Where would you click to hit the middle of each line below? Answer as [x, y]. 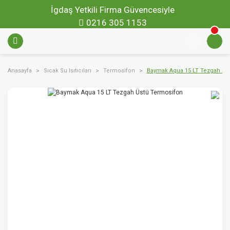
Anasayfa [20, 71]
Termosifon [119, 71]
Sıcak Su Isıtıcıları [68, 71]
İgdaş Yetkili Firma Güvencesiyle [112, 10]
